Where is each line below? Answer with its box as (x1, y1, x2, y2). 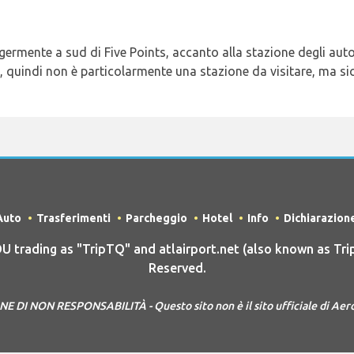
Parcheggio (125, 211, 187, 224)
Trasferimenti (36, 211, 111, 224)
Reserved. (148, 260, 206, 275)
